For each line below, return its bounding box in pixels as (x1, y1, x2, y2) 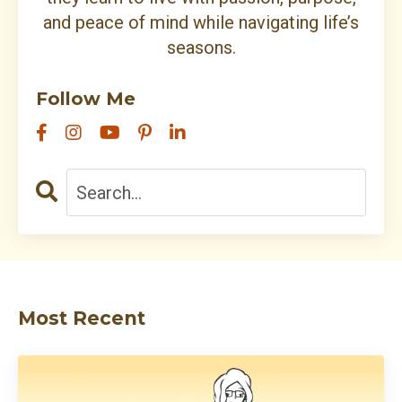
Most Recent (18, 307, 145, 330)
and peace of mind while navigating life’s (43, 12, 359, 34)
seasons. (166, 37, 236, 59)
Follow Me (36, 88, 135, 110)
